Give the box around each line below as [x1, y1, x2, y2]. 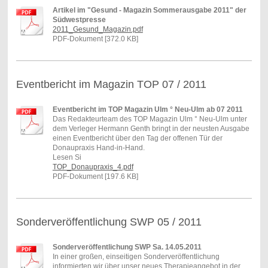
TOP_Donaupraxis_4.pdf [52, 162, 133, 171]
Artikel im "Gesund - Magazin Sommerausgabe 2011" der [52, 5, 246, 14]
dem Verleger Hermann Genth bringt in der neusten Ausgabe [52, 124, 249, 133]
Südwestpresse [52, 15, 106, 24]
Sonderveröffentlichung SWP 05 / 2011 [16, 215, 202, 228]
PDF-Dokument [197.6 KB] [52, 172, 138, 181]
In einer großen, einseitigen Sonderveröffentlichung [52, 252, 220, 261]
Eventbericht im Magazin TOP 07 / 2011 [16, 78, 206, 90]
